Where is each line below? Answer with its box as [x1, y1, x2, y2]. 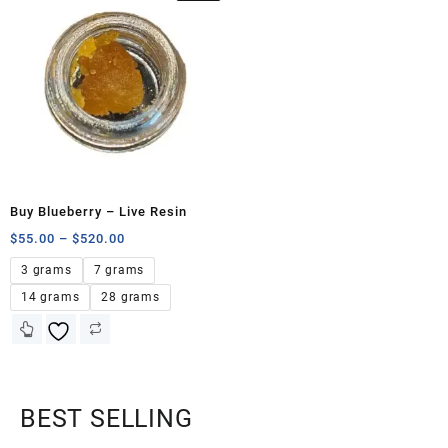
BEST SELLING [20, 404, 193, 434]
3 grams [21, 263, 72, 278]
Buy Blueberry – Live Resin [10, 204, 187, 220]
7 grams [93, 263, 145, 278]
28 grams [101, 290, 160, 305]
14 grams [21, 290, 80, 305]
